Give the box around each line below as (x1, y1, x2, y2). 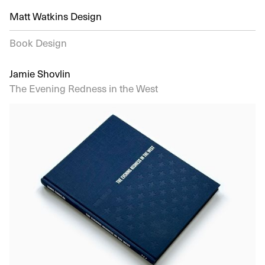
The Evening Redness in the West (9, 81, 158, 95)
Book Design (9, 35, 67, 50)
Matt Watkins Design (9, 9, 102, 23)
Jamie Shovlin (9, 66, 70, 80)
